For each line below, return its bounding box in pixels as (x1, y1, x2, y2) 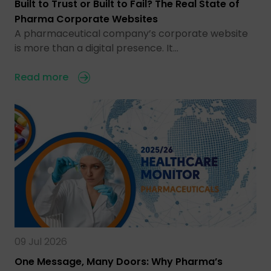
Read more (15, 70, 68, 84)
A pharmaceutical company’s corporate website (15, 26, 248, 41)
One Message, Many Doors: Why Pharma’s (15, 255, 223, 269)
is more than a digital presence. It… (15, 41, 178, 55)
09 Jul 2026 (15, 235, 67, 249)
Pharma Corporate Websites (15, 11, 158, 26)
